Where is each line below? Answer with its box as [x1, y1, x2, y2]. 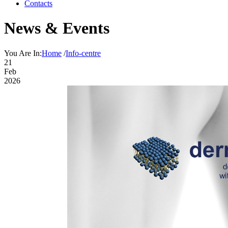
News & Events [4, 19, 109, 38]
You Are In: [4, 48, 42, 58]
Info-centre [66, 48, 101, 58]
